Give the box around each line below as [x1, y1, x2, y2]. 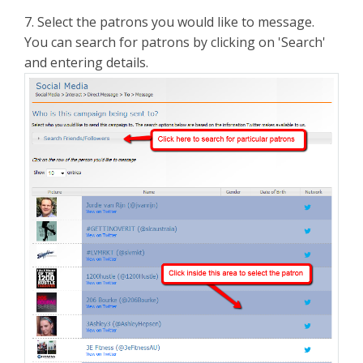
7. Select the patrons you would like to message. [24, 13, 314, 32]
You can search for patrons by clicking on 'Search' [24, 33, 326, 52]
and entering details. [24, 53, 148, 72]
